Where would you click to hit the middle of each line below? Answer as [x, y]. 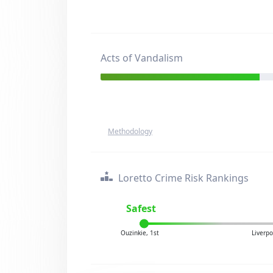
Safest [141, 208]
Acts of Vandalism [142, 58]
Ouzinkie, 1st [140, 233]
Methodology [130, 131]
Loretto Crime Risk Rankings [182, 178]
